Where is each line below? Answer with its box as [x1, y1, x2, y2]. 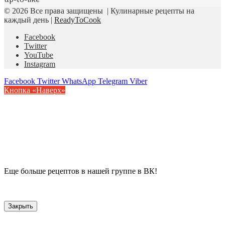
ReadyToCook [54, 15, 101, 24]
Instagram [24, 59, 55, 68]
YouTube [24, 50, 53, 59]
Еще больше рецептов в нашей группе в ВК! [4, 166, 157, 175]
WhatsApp [62, 76, 96, 85]
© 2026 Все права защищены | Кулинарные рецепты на [4, 6, 194, 15]
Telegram [98, 76, 128, 85]
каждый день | [4, 15, 54, 24]
